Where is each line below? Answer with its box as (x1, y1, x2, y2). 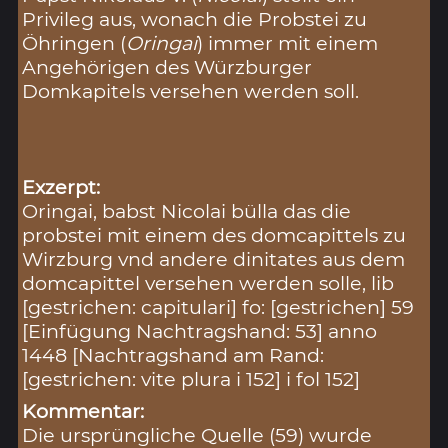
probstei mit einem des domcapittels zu (22, 222, 407, 247)
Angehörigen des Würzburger (22, 54, 313, 79)
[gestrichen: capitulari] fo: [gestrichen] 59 (22, 294, 415, 319)
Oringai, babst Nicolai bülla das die (22, 198, 352, 223)
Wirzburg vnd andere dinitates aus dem (22, 246, 406, 271)
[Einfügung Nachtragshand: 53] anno (22, 318, 378, 343)
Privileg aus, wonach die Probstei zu (22, 6, 368, 31)
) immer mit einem (197, 30, 379, 55)
